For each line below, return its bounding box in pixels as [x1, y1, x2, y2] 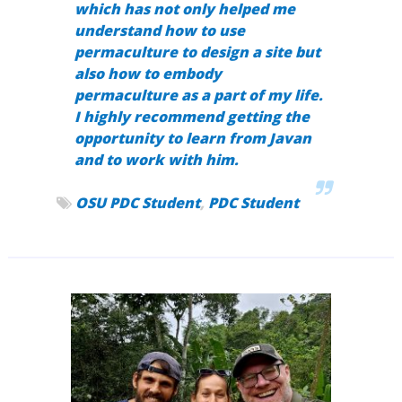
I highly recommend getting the [74, 107, 310, 127]
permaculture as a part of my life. [74, 85, 323, 106]
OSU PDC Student [74, 193, 200, 214]
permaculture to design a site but [74, 42, 320, 63]
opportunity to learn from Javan [74, 128, 311, 149]
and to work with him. [74, 150, 239, 170]
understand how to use [74, 21, 245, 41]
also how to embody [74, 64, 222, 84]
